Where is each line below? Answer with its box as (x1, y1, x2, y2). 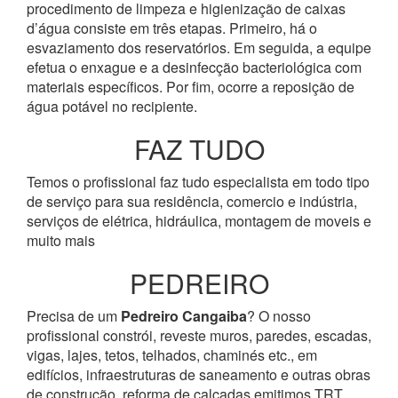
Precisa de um (27, 306, 121, 326)
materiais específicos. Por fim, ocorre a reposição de (27, 76, 354, 97)
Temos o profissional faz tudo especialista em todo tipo (27, 171, 370, 192)
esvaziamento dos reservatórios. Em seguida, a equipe (27, 37, 371, 58)
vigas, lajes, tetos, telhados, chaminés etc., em (27, 345, 317, 365)
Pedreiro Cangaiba (121, 306, 247, 326)
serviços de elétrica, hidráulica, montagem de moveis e (27, 211, 371, 231)
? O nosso (247, 306, 311, 326)
